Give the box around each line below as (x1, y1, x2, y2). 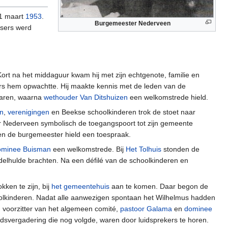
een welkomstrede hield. (128, 93, 208, 101)
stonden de (161, 145, 199, 153)
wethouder (44, 93, 78, 101)
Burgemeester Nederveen (94, 20, 170, 27)
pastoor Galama (120, 204, 172, 213)
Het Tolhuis (126, 145, 161, 153)
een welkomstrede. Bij (51, 145, 126, 153)
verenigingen (8, 107, 49, 116)
